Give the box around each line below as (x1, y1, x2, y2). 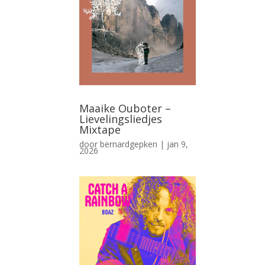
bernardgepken (100, 138, 158, 150)
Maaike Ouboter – (79, 101, 172, 115)
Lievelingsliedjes (79, 111, 163, 126)
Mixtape (79, 122, 121, 137)
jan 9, (167, 138, 189, 150)
